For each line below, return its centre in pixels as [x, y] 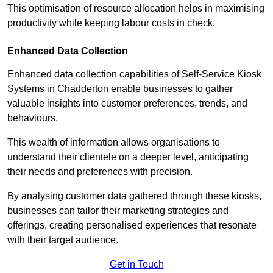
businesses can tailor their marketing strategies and [118, 211]
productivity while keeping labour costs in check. [111, 23]
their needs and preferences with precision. [101, 172]
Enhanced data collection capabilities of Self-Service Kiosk [134, 74]
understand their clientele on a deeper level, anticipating [128, 157]
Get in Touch [136, 264]
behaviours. [33, 118]
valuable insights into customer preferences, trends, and [127, 104]
